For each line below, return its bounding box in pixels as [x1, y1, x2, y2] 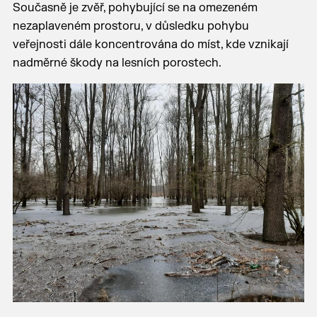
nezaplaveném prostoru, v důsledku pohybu [12, 19, 249, 33]
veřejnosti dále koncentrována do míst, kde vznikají [12, 38, 289, 52]
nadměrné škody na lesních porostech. [12, 56, 221, 70]
